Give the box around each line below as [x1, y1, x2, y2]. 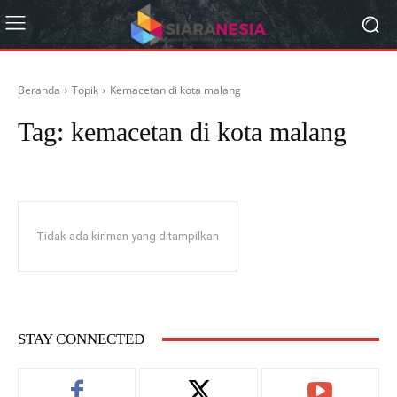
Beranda [18, 82, 60, 97]
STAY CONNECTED [18, 331, 144, 347]
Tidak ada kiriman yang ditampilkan [36, 230, 219, 243]
